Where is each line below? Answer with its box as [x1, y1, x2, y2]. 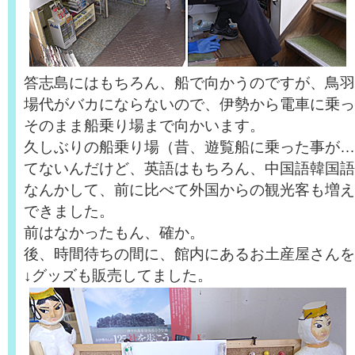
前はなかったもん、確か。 [24, 223, 204, 241]
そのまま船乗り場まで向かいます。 [24, 116, 265, 134]
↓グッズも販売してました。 [24, 266, 212, 284]
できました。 [24, 202, 114, 219]
